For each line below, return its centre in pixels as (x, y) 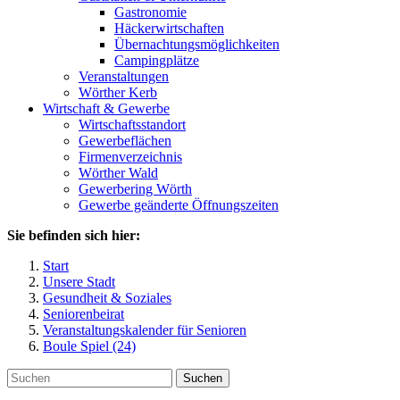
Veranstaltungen (124, 76)
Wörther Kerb (118, 92)
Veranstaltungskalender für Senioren (145, 330)
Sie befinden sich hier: (74, 235)
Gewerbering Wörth (135, 189)
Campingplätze (157, 60)
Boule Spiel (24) (89, 346)
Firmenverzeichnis (130, 157)
